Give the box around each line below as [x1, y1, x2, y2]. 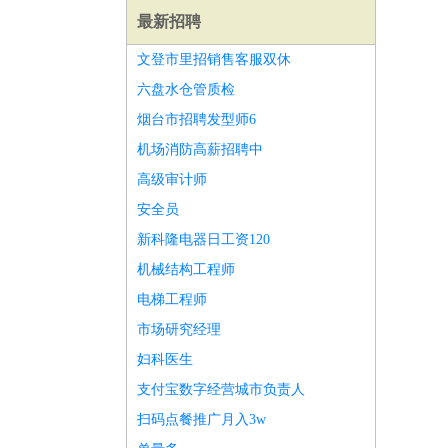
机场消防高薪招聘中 [137, 142, 263, 157]
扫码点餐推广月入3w [137, 412, 266, 427]
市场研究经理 [137, 322, 221, 337]
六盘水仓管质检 [137, 82, 235, 97]
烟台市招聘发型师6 [137, 112, 256, 127]
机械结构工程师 [137, 262, 235, 277]
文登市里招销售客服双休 [137, 52, 291, 67]
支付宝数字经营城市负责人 [137, 382, 305, 397]
